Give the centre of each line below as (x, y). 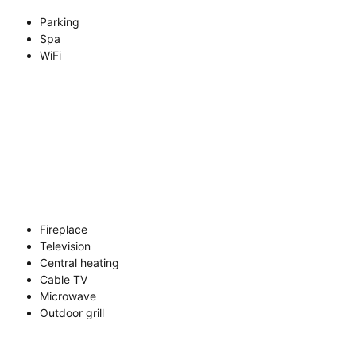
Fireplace (64, 229)
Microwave (68, 296)
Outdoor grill (72, 313)
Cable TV (64, 279)
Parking (60, 22)
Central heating (79, 263)
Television (65, 246)
